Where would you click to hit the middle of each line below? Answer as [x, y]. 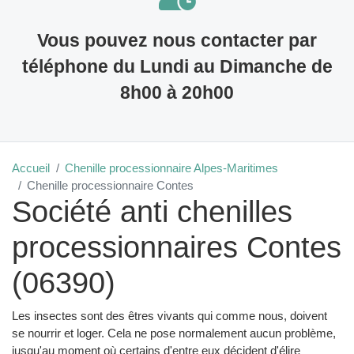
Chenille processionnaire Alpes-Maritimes [171, 168]
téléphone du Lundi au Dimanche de [177, 66]
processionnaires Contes [177, 248]
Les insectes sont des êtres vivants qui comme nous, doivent [169, 315]
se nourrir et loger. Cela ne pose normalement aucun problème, [174, 333]
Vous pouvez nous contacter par [177, 40]
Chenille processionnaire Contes [110, 186]
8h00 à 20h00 [177, 92]
